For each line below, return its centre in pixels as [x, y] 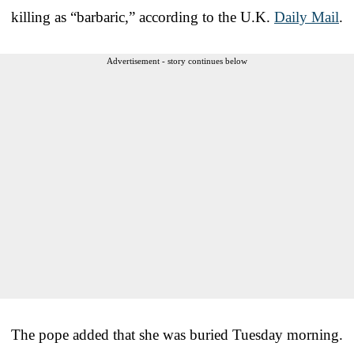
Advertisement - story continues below [177, 60]
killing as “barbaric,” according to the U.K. [143, 17]
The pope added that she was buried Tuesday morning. [177, 334]
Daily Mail [307, 17]
